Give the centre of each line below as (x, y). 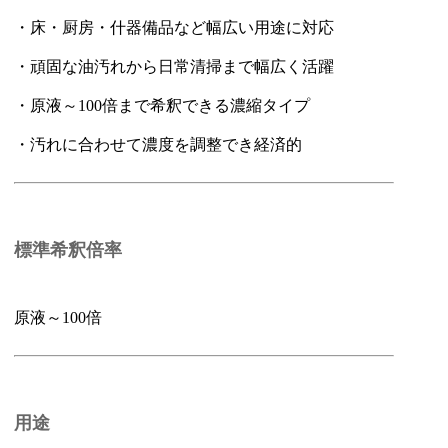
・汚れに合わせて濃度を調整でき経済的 (158, 144)
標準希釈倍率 (68, 250)
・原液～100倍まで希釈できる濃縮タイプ (162, 105)
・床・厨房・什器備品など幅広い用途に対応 (174, 27)
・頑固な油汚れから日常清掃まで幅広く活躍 (174, 66)
